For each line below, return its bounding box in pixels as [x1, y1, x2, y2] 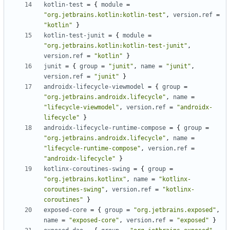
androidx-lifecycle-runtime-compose [44, 124, 166, 132]
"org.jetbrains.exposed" [133, 206, 216, 214]
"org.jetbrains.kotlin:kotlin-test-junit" [44, 42, 187, 50]
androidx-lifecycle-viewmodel [44, 83, 144, 91]
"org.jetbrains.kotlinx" [44, 176, 126, 183]
